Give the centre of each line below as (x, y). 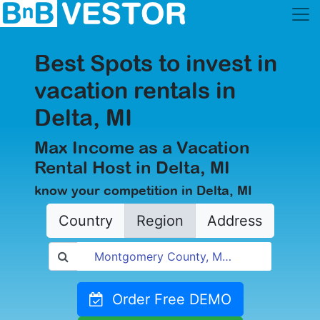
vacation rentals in (135, 90)
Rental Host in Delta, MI (132, 167)
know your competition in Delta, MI (143, 190)
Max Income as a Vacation (142, 147)
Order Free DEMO (167, 299)
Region (160, 221)
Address (234, 221)
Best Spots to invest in (156, 63)
